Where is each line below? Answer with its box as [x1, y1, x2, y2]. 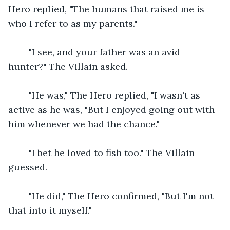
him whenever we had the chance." [8, 118, 160, 130]
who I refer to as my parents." [8, 17, 137, 29]
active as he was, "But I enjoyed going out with [8, 103, 217, 116]
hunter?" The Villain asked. [8, 60, 128, 72]
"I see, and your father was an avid [18, 46, 183, 58]
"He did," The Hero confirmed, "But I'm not [18, 189, 216, 202]
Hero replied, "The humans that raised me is [8, 3, 207, 15]
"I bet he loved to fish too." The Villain [18, 146, 197, 159]
